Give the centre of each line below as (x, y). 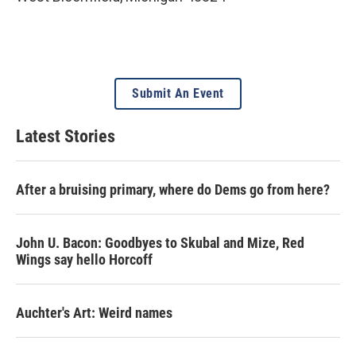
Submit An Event (178, 93)
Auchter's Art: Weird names (94, 312)
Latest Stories (66, 136)
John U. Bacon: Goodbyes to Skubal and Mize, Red (160, 242)
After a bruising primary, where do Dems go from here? (173, 189)
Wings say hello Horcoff (84, 259)
